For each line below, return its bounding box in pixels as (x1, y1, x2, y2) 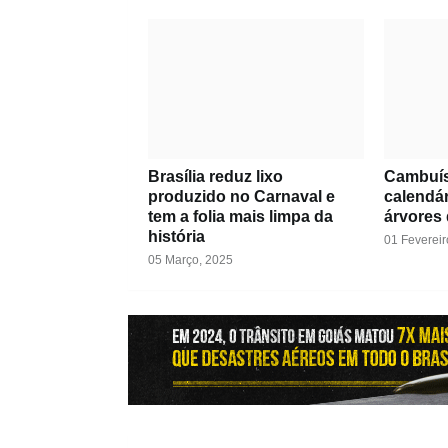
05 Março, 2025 (147, 253, 233, 268)
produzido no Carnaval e (147, 188, 335, 206)
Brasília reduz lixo (147, 168, 283, 186)
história (147, 228, 205, 246)
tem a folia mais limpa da (147, 208, 333, 226)
